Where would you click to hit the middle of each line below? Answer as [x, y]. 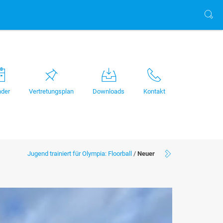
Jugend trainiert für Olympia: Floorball [80, 154]
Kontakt [154, 91]
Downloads [109, 91]
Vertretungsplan [51, 91]
